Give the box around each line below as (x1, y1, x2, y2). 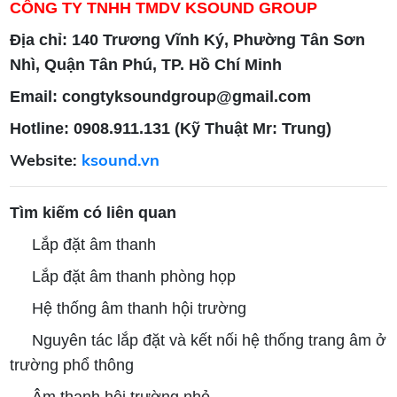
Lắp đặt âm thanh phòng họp (32, 267, 237, 285)
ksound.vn (82, 149, 160, 170)
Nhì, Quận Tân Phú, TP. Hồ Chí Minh (10, 55, 283, 74)
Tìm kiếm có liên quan (10, 203, 177, 222)
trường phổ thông (10, 355, 135, 374)
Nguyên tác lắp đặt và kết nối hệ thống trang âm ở (32, 331, 387, 349)
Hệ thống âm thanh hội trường (32, 299, 247, 317)
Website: (10, 149, 82, 170)
